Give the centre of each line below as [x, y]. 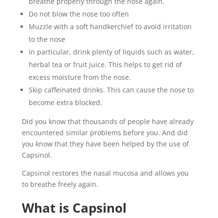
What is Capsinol [74, 208]
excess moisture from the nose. [80, 77]
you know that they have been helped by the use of [105, 144]
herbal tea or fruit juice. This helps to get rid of [105, 64]
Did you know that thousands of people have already [108, 121]
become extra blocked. [65, 102]
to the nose [47, 39]
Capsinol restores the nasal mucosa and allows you [105, 173]
